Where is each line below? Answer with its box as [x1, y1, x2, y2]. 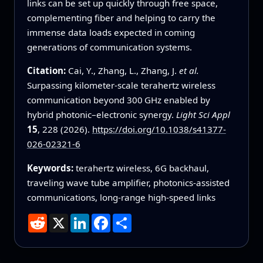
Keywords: [26, 161, 76, 174]
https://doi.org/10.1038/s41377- [92, 123, 226, 136]
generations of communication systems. [26, 41, 192, 53]
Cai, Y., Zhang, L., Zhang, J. [68, 65, 179, 77]
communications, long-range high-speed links [26, 191, 215, 203]
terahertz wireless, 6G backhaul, [75, 161, 209, 174]
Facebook [110, 211, 153, 225]
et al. [178, 65, 199, 77]
